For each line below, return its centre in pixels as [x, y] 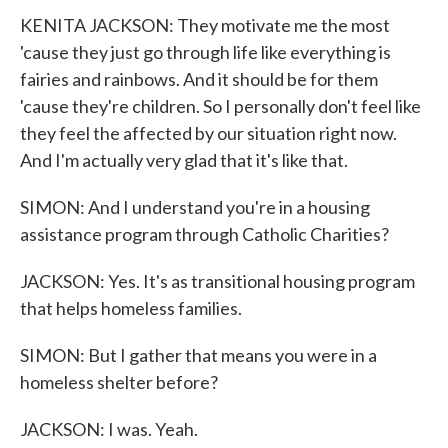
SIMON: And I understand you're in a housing [195, 207]
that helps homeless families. [131, 308]
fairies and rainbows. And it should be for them [199, 79]
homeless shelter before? [119, 382]
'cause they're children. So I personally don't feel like [220, 106]
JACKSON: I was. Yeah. [109, 429]
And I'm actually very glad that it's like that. [184, 160]
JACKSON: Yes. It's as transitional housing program [217, 281]
